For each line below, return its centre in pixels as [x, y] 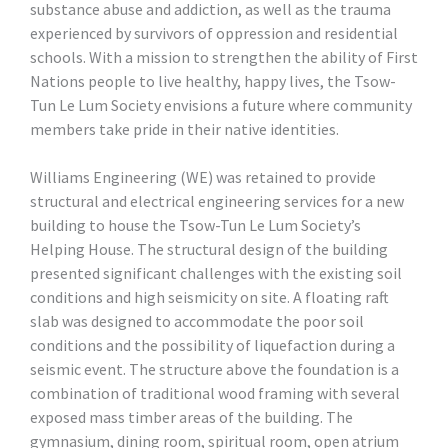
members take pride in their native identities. [187, 128]
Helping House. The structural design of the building [209, 248]
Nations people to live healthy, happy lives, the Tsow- [213, 80]
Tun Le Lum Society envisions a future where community [221, 104]
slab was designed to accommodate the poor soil [197, 320]
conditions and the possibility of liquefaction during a [212, 344]
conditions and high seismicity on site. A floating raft [209, 296]
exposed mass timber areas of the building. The [191, 416]
